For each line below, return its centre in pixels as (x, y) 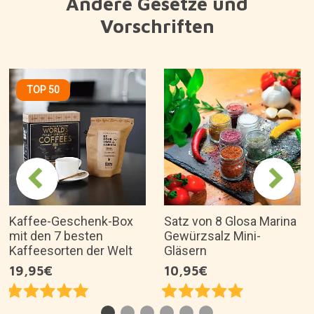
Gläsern (185, 250)
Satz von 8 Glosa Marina (230, 221)
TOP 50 (43, 89)
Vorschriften (157, 26)
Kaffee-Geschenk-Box (71, 221)
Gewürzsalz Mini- (212, 235)
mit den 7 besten (56, 235)
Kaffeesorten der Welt (71, 250)
